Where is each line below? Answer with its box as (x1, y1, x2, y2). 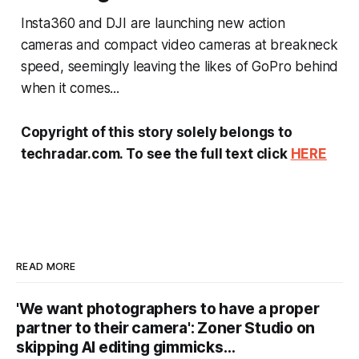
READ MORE (16, 260, 76, 273)
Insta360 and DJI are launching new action (20, 15, 285, 32)
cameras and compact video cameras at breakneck (20, 37, 338, 54)
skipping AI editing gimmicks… (16, 338, 236, 357)
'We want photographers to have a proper (16, 300, 320, 319)
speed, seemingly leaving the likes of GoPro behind (20, 58, 339, 75)
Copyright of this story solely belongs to (20, 124, 292, 141)
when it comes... (20, 80, 119, 97)
